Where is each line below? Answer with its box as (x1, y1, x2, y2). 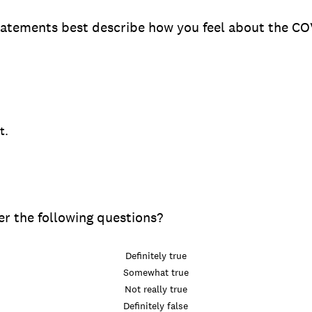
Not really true (124, 283, 187, 295)
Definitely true (125, 249, 187, 262)
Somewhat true (123, 266, 189, 279)
